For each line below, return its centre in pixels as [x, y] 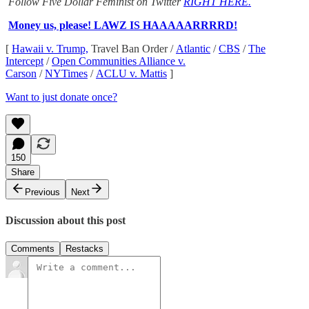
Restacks [84, 248]
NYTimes [66, 74]
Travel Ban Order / [132, 49]
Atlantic [193, 49]
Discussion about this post [66, 220]
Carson [21, 74]
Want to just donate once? [61, 97]
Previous [42, 192]
